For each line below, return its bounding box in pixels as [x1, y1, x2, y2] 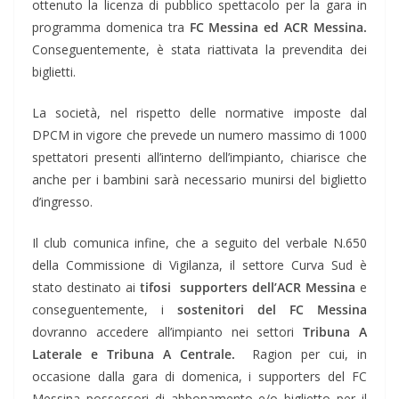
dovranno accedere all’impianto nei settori [32, 323, 304, 341]
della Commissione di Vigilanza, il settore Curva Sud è [32, 256, 367, 274]
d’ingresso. [32, 193, 93, 211]
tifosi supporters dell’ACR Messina [140, 279, 355, 297]
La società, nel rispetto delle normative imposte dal [32, 104, 367, 122]
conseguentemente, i [32, 301, 177, 319]
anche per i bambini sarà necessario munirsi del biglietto [32, 171, 367, 189]
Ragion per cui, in [234, 346, 368, 363]
